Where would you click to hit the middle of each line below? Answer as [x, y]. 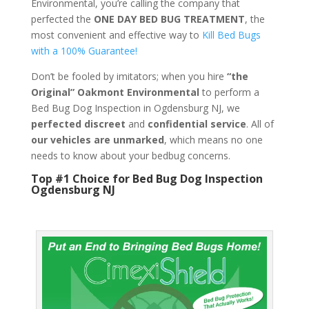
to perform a [230, 92]
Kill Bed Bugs [231, 34]
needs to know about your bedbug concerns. [130, 155]
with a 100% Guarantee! [84, 50]
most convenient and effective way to [116, 34]
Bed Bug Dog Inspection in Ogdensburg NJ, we [135, 108]
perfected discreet [78, 123]
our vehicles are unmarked [97, 139]
